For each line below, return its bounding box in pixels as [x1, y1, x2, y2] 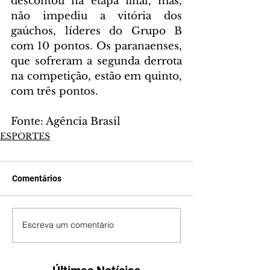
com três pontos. [11, 84, 98, 98]
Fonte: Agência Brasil [11, 115, 121, 128]
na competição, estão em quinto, [11, 69, 182, 83]
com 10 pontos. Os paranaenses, [11, 39, 182, 52]
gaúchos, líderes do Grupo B [11, 24, 182, 37]
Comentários [12, 173, 61, 183]
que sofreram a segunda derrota [11, 54, 182, 67]
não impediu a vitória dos [11, 9, 182, 22]
